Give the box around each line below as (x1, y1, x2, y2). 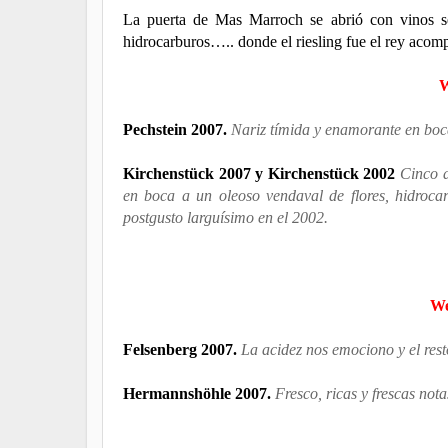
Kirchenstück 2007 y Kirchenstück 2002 (123, 164, 396, 182)
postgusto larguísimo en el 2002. (123, 208, 328, 226)
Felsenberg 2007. (123, 340, 237, 358)
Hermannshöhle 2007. (123, 384, 275, 402)
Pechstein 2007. (123, 120, 231, 138)
